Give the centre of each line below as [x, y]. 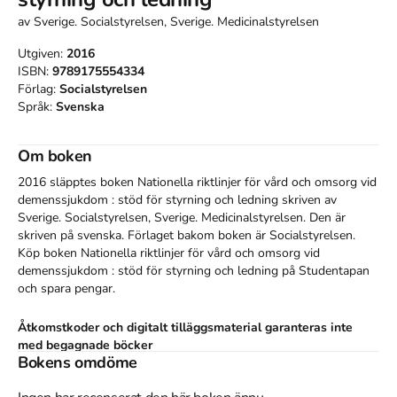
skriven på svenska [70, 235]
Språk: [37, 106]
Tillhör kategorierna [73, 385]
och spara [46, 288]
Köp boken [49, 253]
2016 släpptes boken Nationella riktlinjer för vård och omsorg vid [197, 182]
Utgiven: [42, 53]
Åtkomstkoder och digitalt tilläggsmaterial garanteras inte [185, 327]
